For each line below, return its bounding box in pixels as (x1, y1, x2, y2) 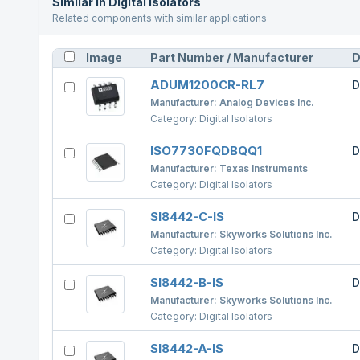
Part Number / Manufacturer (150, 51, 313, 64)
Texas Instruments (219, 162, 308, 174)
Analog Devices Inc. (219, 96, 314, 108)
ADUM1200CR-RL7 (150, 77, 264, 92)
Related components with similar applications (52, 12, 267, 24)
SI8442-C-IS (150, 209, 224, 224)
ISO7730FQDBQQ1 (150, 143, 262, 158)
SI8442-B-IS (150, 275, 223, 290)
